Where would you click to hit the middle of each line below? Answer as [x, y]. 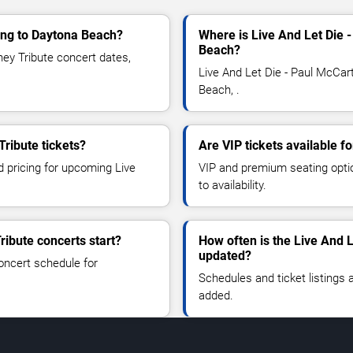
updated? [225, 255]
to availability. [232, 185]
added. [216, 295]
